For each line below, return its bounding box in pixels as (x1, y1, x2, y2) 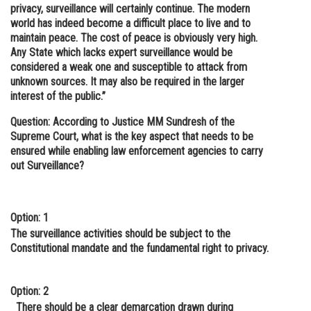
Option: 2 (10, 285, 49, 298)
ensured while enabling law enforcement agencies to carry (10, 144, 263, 158)
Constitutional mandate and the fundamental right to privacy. (10, 242, 269, 255)
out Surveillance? (10, 159, 84, 172)
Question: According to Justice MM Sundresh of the (10, 115, 235, 128)
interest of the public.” (10, 90, 106, 103)
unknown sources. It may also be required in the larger (10, 75, 244, 88)
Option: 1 (10, 211, 49, 224)
